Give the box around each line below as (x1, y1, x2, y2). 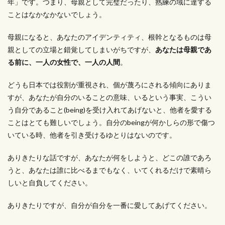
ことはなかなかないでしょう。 (8, 10, 106, 19)
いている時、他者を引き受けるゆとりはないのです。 (8, 131, 176, 139)
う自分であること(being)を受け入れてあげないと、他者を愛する (8, 105, 212, 114)
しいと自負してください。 (8, 178, 92, 187)
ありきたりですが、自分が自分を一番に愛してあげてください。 (8, 201, 211, 209)
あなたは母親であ (155, 45, 211, 54)
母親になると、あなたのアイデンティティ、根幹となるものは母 (8, 33, 211, 41)
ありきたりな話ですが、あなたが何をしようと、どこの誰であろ (8, 153, 211, 162)
